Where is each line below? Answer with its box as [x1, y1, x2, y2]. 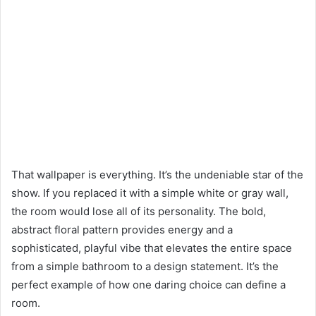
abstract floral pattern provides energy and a [11, 222, 233, 236]
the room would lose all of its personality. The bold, [11, 204, 266, 218]
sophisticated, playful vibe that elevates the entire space [11, 241, 292, 255]
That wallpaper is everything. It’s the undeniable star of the [11, 167, 303, 181]
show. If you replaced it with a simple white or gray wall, [11, 186, 288, 200]
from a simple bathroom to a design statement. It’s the [11, 259, 279, 273]
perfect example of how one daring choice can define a [11, 277, 286, 291]
